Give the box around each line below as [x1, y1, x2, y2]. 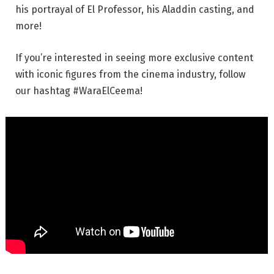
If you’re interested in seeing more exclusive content [15, 51, 253, 64]
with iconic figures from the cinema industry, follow [15, 68, 245, 80]
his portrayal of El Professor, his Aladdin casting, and [15, 3, 254, 15]
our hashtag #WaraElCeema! [15, 84, 143, 97]
